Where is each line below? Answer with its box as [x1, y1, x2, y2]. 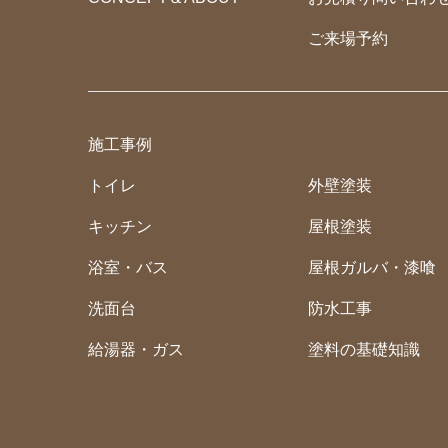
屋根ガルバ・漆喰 [308, 258, 437, 276]
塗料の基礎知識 [308, 340, 421, 358]
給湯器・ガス [88, 340, 184, 358]
